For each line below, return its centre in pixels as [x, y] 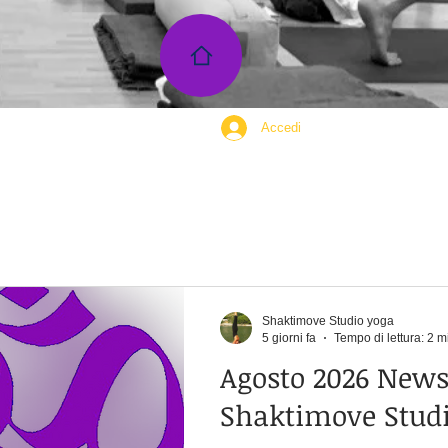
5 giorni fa [289, 337]
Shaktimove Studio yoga [328, 321]
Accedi [281, 127]
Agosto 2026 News [298, 377]
